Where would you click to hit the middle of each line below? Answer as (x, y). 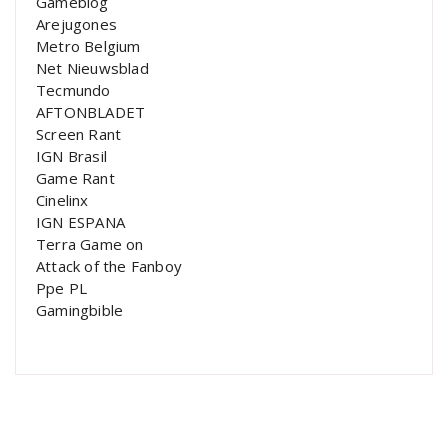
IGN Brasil (71, 155)
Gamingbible (80, 309)
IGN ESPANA (80, 221)
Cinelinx (62, 199)
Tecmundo (73, 89)
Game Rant (75, 177)
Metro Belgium (88, 45)
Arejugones (76, 23)
